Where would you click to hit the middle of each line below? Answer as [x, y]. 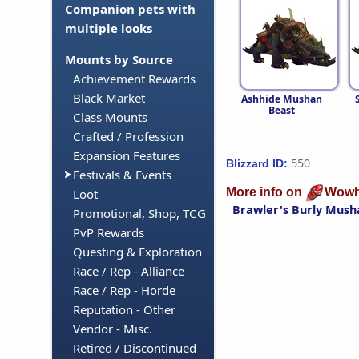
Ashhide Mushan [281, 99]
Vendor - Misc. [113, 329]
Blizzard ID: [257, 164]
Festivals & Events [122, 175]
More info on [266, 192]
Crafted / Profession [128, 137]
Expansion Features [127, 156]
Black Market [109, 98]
